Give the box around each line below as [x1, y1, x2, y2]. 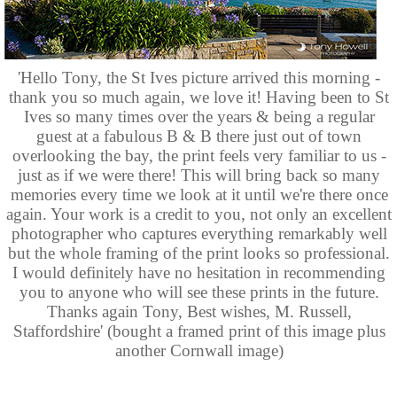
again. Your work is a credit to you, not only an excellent [6, 204, 393, 223]
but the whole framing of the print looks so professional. [8, 243, 391, 262]
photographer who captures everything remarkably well [11, 223, 387, 243]
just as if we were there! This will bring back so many [18, 165, 381, 184]
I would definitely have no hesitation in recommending [12, 262, 386, 282]
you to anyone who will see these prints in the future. [19, 282, 379, 301]
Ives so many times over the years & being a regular [23, 106, 375, 126]
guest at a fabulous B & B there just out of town [36, 126, 362, 145]
